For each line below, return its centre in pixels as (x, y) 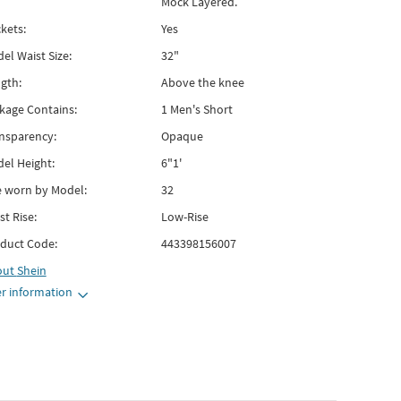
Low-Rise (184, 217)
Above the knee (202, 82)
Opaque (182, 136)
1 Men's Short (196, 109)
